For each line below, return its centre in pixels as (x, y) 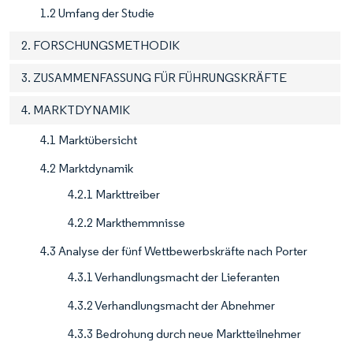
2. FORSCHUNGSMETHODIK (100, 46)
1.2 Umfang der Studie (97, 13)
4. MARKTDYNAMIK (76, 110)
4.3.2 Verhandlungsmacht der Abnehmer (171, 306)
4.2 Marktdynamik (87, 169)
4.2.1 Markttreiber (114, 195)
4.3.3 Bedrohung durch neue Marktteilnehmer (184, 334)
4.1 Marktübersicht (89, 140)
